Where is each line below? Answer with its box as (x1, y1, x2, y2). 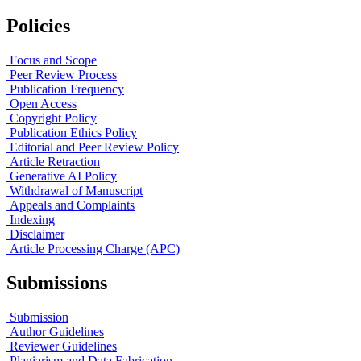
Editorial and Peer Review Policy (10, 139, 179, 154)
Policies (6, 15, 70, 36)
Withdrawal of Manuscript (10, 183, 143, 197)
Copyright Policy (10, 110, 97, 125)
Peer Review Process (10, 67, 117, 81)
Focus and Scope (10, 52, 97, 67)
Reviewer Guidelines (10, 338, 117, 353)
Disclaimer (10, 226, 64, 241)
